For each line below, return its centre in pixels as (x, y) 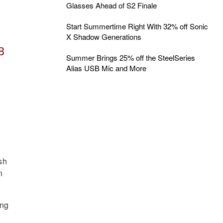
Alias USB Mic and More (106, 68)
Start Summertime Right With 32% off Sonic (137, 26)
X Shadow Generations (104, 37)
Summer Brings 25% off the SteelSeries (130, 57)
